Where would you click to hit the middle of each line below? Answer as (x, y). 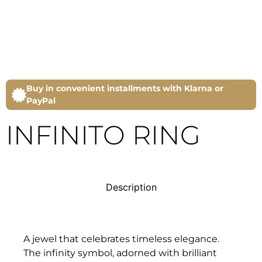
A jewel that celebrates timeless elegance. (121, 239)
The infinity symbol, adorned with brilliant (120, 253)
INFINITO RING (103, 135)
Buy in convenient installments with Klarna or (125, 89)
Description (131, 187)
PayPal (41, 101)
